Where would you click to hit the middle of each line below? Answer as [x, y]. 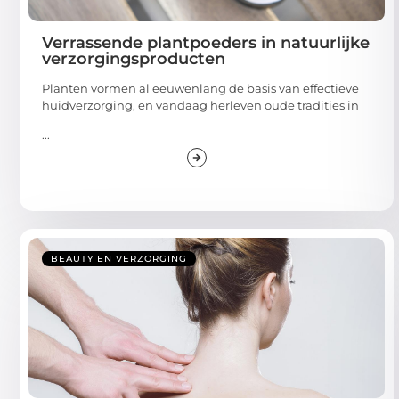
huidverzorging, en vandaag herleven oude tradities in [200, 105]
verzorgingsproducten [134, 58]
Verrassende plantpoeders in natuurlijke [206, 42]
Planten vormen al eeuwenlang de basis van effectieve [200, 88]
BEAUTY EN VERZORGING [119, 259]
